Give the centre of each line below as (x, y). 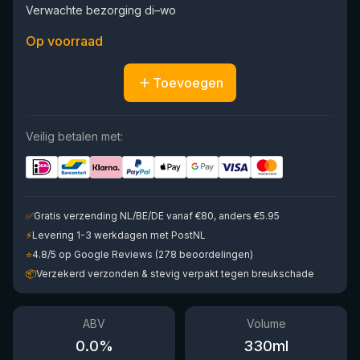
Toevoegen (188, 83)
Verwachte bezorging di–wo (101, 10)
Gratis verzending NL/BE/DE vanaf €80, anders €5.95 (157, 216)
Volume (266, 323)
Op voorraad (64, 41)
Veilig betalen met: (74, 136)
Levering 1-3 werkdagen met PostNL (119, 235)
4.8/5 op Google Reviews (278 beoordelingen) (143, 254)
